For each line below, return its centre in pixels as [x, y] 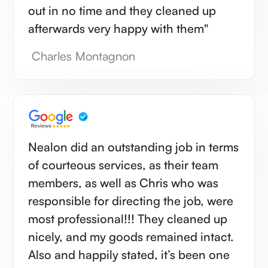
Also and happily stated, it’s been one [129, 254]
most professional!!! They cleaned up [128, 218]
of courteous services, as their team [124, 165]
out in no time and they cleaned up [122, 10]
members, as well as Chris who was [124, 182]
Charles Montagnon [82, 56]
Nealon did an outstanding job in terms [134, 147]
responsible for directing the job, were [131, 200]
